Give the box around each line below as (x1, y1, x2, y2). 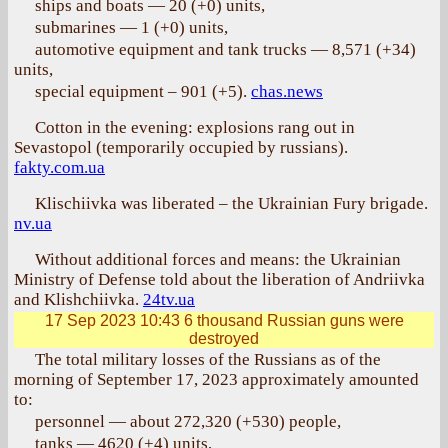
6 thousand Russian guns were (179, 312, 404, 329)
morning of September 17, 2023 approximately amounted (14, 370, 419, 389)
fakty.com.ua (14, 158, 105, 177)
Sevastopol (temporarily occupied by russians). (14, 138, 348, 157)
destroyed (189, 330, 259, 347)
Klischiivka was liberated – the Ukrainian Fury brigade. (35, 194, 428, 213)
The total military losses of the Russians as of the (35, 350, 381, 369)
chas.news (251, 82, 323, 101)
